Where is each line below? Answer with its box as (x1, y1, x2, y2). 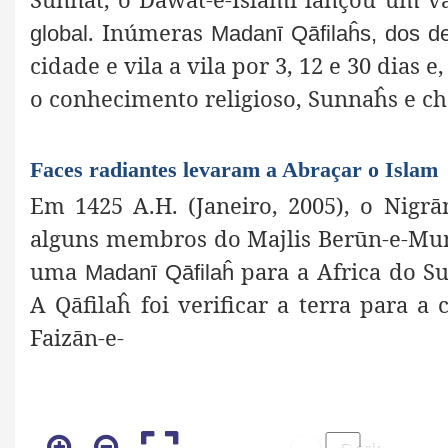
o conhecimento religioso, (30, 82, 302, 113)
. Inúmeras (88, 16, 212, 47)
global (30, 20, 88, 46)
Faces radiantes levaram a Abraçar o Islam (30, 157, 438, 183)
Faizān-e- (30, 322, 124, 353)
